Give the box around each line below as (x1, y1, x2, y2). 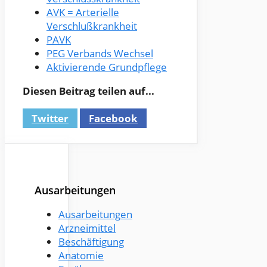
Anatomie (58, 249, 104, 263)
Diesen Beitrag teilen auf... (23, 84, 154, 98)
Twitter (32, 111, 69, 126)
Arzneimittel (58, 221, 116, 235)
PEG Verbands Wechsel (46, 46, 153, 61)
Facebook (89, 111, 138, 126)
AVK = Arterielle (46, 5, 119, 20)
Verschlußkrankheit (46, 19, 137, 33)
